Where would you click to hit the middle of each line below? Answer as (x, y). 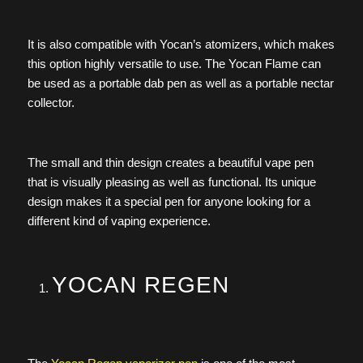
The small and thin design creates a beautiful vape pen (170, 162)
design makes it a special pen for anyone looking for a (169, 201)
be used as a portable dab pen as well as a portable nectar (180, 83)
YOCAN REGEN (140, 285)
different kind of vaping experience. (119, 220)
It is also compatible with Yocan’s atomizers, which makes (181, 45)
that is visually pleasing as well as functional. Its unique (171, 181)
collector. (51, 103)
